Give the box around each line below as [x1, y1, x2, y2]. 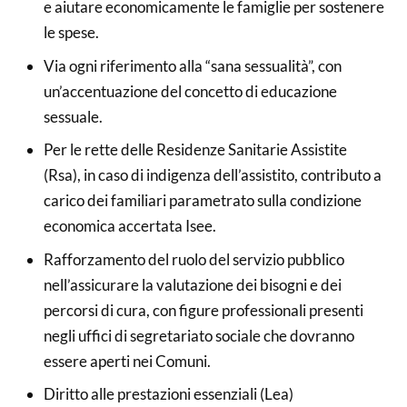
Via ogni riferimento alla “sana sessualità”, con [43, 55, 342, 75]
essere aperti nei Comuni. [43, 351, 211, 371]
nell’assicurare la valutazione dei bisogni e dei [43, 274, 342, 294]
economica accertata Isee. [43, 216, 216, 235]
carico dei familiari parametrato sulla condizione [43, 191, 362, 210]
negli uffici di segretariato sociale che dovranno [43, 325, 354, 345]
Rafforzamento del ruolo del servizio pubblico [43, 249, 344, 269]
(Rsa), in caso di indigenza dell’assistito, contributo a [43, 165, 382, 184]
